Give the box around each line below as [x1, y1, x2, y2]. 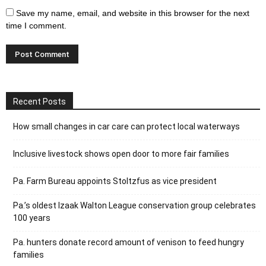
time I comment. [6, 20, 66, 30]
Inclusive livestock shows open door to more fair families [13, 148, 229, 159]
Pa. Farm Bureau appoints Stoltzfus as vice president [13, 176, 217, 186]
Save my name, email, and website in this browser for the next [16, 8, 249, 18]
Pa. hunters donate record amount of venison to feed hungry [13, 237, 244, 247]
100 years [13, 213, 50, 223]
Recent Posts [13, 96, 66, 106]
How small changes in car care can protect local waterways [13, 121, 240, 131]
